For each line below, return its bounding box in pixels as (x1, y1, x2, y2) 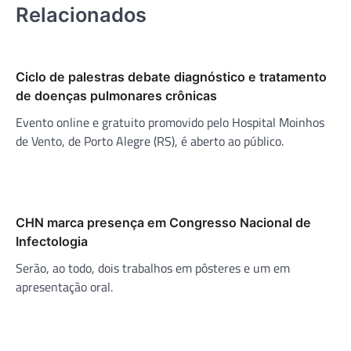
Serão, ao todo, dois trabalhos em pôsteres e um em (16, 258, 290, 277)
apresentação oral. (16, 277, 113, 296)
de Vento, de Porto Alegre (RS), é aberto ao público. (16, 131, 284, 150)
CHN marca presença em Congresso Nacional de (16, 214, 311, 230)
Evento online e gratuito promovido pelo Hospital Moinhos (16, 112, 324, 132)
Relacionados (16, 2, 147, 27)
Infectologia (16, 233, 88, 249)
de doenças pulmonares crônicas (16, 87, 217, 103)
